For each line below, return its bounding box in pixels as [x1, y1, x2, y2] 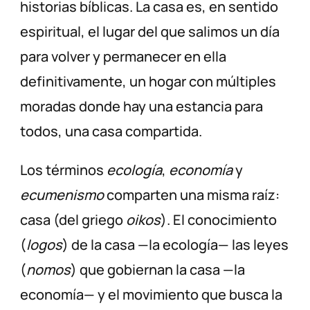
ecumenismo [20, 185, 104, 205]
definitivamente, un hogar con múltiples [20, 72, 277, 91]
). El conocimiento [161, 210, 277, 230]
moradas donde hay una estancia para [20, 97, 264, 116]
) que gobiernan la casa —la [71, 260, 246, 280]
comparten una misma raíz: [104, 185, 280, 205]
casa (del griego [20, 210, 127, 230]
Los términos [20, 161, 107, 180]
